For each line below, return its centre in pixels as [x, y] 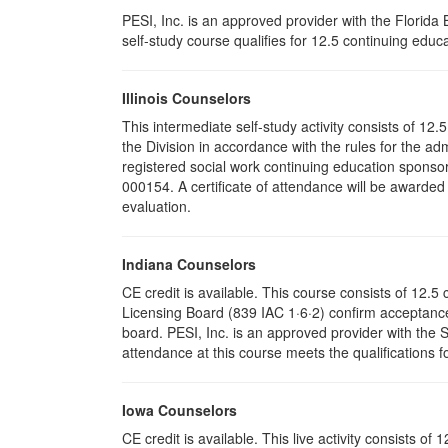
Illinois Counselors [186, 98]
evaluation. [156, 206]
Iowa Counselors [179, 410]
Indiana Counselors [189, 264]
